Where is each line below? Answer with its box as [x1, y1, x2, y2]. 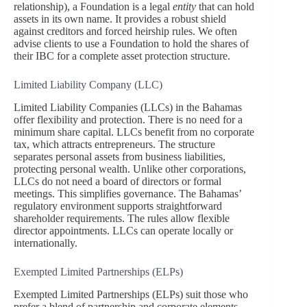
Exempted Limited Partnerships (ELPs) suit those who [14, 288, 248, 300]
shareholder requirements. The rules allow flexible [14, 212, 230, 225]
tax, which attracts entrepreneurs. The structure [14, 138, 215, 151]
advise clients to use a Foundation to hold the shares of [14, 38, 249, 50]
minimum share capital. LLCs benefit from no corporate [14, 126, 254, 138]
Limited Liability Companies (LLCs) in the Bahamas [14, 101, 242, 114]
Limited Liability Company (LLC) [14, 79, 162, 91]
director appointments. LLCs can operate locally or [14, 225, 233, 237]
